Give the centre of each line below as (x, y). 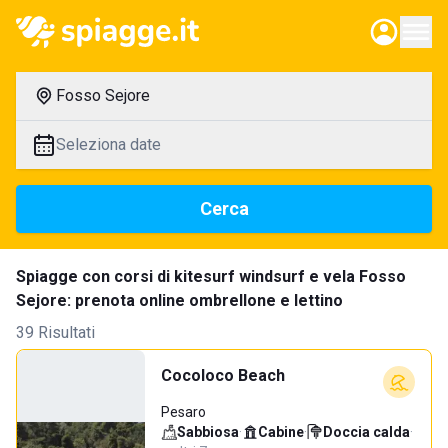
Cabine (281, 432)
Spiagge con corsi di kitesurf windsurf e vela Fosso (211, 276)
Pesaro (183, 412)
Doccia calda (366, 432)
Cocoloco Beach (223, 375)
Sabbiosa (208, 432)
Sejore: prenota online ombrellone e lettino (179, 300)
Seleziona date (108, 144)
